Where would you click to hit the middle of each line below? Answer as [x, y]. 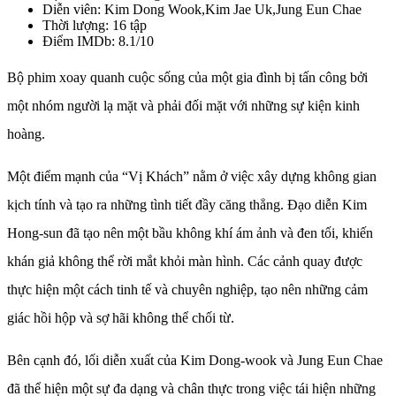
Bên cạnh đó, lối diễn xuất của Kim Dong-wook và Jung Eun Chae [195, 360]
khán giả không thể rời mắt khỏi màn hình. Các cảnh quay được [185, 261]
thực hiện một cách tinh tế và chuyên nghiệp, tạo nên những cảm [187, 289]
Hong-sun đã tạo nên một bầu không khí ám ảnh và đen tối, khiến [190, 232]
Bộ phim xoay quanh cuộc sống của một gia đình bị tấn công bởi [187, 77]
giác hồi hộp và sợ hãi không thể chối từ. [121, 317]
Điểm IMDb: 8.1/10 [98, 41]
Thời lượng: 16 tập [95, 25]
